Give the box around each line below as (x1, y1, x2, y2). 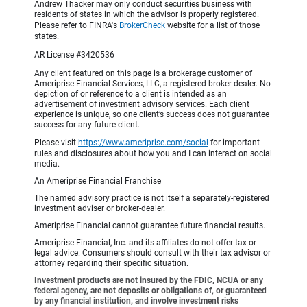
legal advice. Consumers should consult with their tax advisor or (34, 248, 271, 258)
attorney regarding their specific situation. (34, 258, 188, 269)
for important (208, 138, 260, 148)
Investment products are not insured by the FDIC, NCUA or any (34, 275, 263, 286)
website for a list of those (165, 21, 260, 31)
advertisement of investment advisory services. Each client (34, 99, 249, 110)
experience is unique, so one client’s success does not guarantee (34, 110, 269, 120)
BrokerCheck (119, 21, 165, 31)
